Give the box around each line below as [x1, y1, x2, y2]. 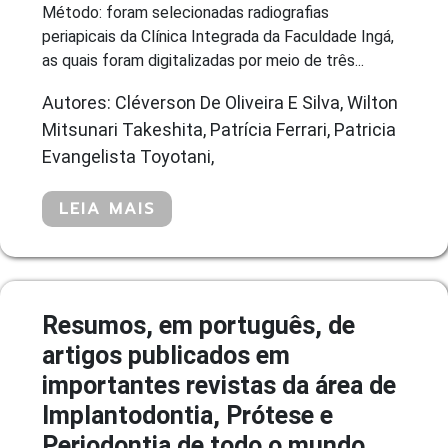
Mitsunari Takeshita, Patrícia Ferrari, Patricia [42, 118, 396, 140]
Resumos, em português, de [42, 310, 355, 340]
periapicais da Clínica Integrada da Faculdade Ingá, [42, 26, 394, 46]
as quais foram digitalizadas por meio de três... [42, 50, 364, 70]
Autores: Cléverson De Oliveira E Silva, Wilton [42, 91, 398, 113]
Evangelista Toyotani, [42, 145, 214, 167]
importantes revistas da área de [42, 370, 396, 400]
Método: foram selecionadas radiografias [42, 2, 329, 22]
